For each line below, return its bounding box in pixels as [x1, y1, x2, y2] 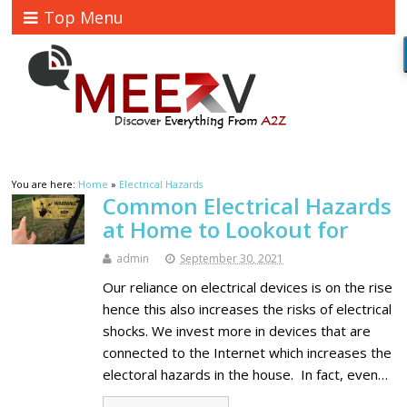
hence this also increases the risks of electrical [103, 300, 392, 319]
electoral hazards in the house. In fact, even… [103, 365, 389, 384]
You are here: [12, 178, 79, 192]
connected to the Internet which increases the [103, 343, 392, 362]
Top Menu [44, 6, 124, 28]
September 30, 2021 [180, 251, 284, 267]
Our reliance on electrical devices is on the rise [103, 278, 393, 297]
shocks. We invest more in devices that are [103, 322, 372, 341]
